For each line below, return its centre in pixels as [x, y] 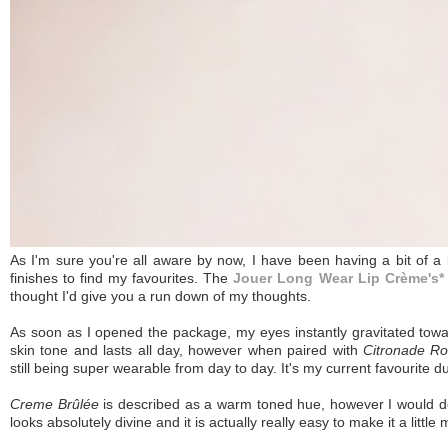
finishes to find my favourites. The [122, 278]
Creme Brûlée [54, 404]
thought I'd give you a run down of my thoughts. [162, 296]
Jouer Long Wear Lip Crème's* [338, 278]
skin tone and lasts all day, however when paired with [186, 350]
